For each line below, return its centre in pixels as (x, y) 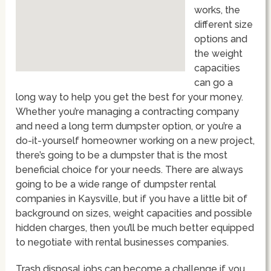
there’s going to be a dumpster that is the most (122, 155)
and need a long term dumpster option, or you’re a (129, 126)
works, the (217, 10)
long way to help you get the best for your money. (130, 97)
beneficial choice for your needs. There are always (130, 169)
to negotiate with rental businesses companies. (122, 242)
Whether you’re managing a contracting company (128, 111)
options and (221, 39)
